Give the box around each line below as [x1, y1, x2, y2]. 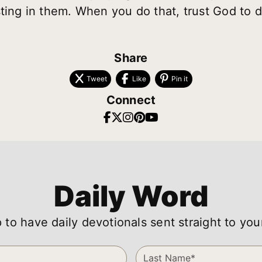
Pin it [171, 74, 188, 84]
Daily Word [54, 178, 208, 213]
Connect [106, 93, 156, 108]
